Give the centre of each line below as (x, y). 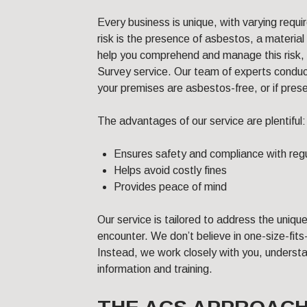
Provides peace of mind (170, 187)
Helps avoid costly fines (170, 171)
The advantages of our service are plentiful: (201, 121)
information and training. (155, 269)
